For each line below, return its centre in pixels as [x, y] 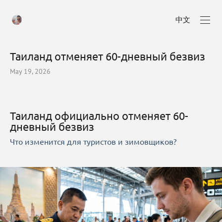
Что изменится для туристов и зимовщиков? [93, 141]
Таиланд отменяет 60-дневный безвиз [108, 56]
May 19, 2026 [30, 72]
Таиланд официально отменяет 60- [99, 115]
